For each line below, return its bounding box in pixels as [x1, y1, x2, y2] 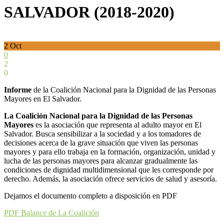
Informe [4, 85, 31, 94]
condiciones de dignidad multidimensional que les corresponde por [4, 165, 213, 174]
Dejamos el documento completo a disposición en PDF [4, 191, 177, 200]
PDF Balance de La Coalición [4, 208, 99, 217]
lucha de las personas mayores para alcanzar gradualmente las [4, 156, 197, 165]
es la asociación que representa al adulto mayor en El [33, 120, 201, 129]
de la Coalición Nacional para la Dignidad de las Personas [31, 85, 216, 94]
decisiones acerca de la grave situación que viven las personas [4, 138, 198, 147]
